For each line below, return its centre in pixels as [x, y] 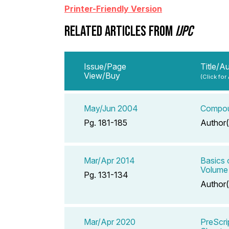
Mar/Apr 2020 [110, 222]
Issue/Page [105, 66]
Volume [214, 169]
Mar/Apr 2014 [109, 160]
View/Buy [102, 75]
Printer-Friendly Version [113, 8]
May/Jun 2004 [111, 108]
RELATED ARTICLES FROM [120, 30]
